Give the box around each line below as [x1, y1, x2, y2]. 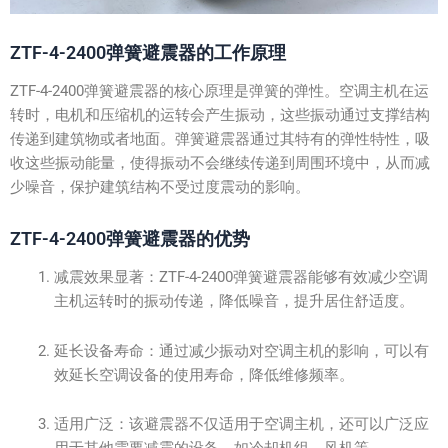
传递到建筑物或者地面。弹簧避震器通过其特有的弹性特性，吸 [10, 130, 430, 149]
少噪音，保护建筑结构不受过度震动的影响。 [10, 178, 310, 197]
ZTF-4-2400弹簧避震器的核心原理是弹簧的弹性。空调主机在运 [10, 82, 429, 101]
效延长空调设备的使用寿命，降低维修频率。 [53, 365, 354, 384]
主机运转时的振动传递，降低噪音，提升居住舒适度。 [53, 292, 414, 311]
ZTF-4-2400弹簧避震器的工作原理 [10, 41, 286, 63]
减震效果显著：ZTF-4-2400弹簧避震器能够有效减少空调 [53, 268, 428, 287]
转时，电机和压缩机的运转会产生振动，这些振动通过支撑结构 [10, 106, 430, 125]
